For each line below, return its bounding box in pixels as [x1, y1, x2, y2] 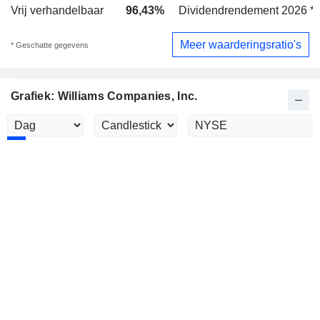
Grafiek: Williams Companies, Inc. [11, 90, 198, 103]
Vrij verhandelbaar [11, 4, 104, 16]
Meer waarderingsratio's [180, 38, 301, 51]
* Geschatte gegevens [11, 40, 89, 49]
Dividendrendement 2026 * [179, 4, 314, 16]
